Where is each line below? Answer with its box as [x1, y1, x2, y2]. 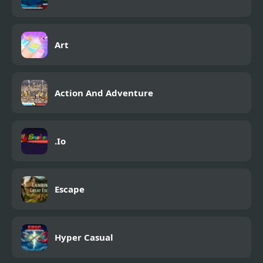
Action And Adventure [55, 87, 153, 99]
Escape [55, 183, 85, 195]
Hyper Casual [55, 231, 113, 244]
